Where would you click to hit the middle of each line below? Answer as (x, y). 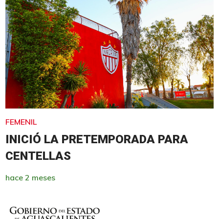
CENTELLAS (38, 156)
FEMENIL (21, 121)
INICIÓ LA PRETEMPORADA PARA (97, 139)
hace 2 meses (30, 177)
